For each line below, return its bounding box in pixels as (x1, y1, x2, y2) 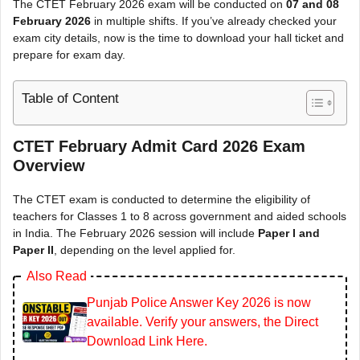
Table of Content (22, 91, 119, 107)
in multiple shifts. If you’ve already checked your (91, 14, 337, 28)
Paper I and (258, 227, 320, 240)
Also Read (27, 269, 87, 284)
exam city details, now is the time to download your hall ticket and (13, 31, 344, 45)
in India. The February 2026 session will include (13, 227, 258, 240)
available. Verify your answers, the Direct (87, 315, 318, 329)
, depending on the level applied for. (54, 243, 235, 257)
